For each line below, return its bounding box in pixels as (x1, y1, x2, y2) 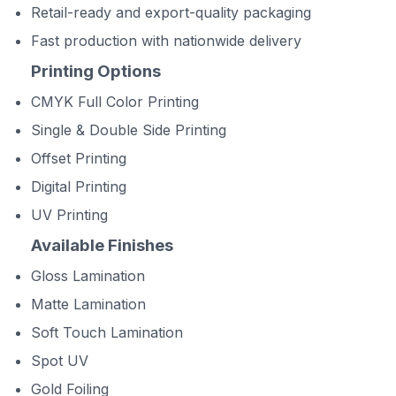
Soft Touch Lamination (31, 324, 183, 341)
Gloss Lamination (31, 267, 145, 285)
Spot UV (31, 352, 88, 369)
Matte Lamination (31, 295, 146, 313)
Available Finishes (31, 235, 173, 255)
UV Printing (31, 206, 108, 224)
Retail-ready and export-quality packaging (31, 4, 311, 21)
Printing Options (31, 61, 161, 81)
